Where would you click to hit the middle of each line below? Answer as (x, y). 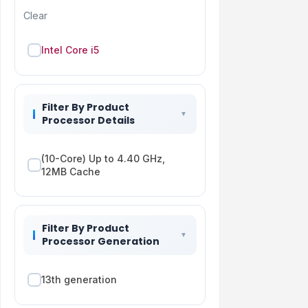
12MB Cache (71, 171)
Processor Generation (101, 241)
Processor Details (88, 120)
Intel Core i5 (70, 50)
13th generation (79, 280)
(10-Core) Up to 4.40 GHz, (103, 158)
